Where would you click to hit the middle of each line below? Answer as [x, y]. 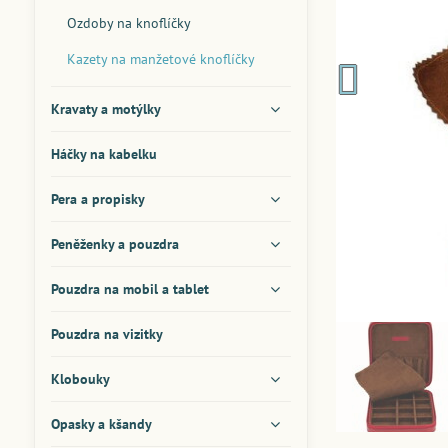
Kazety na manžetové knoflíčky [160, 59]
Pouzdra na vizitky [106, 334]
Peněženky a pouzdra [114, 244]
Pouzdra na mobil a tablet [129, 289]
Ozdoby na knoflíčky [128, 23]
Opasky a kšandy [101, 424]
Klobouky [80, 379]
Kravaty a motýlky [105, 109]
